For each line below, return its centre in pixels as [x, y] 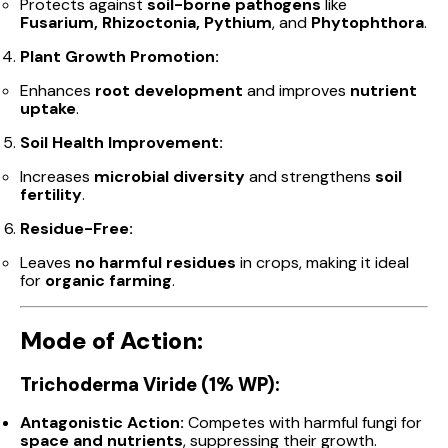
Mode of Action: [111, 341]
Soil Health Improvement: [121, 142]
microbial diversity [169, 176]
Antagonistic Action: [102, 423]
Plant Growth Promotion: [119, 56]
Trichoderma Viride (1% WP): [150, 385]
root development [169, 90]
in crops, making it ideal [322, 262]
